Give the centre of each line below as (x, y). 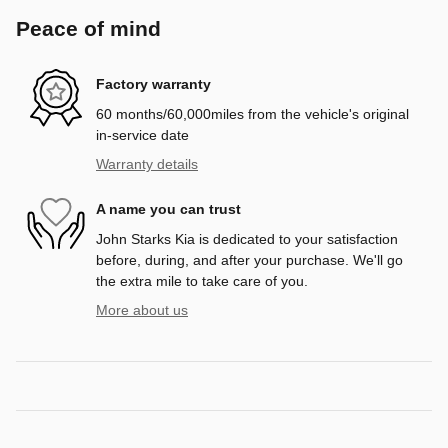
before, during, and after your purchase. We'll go (249, 259)
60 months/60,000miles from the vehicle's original (252, 113)
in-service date (142, 134)
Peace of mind (88, 28)
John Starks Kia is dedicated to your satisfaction (247, 238)
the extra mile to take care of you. (202, 280)
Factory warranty (153, 84)
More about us (142, 309)
